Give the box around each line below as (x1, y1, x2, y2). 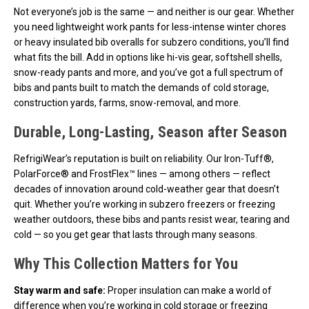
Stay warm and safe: (14, 284, 106, 296)
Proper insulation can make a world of (106, 284, 272, 296)
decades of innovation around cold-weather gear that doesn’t (14, 183, 279, 195)
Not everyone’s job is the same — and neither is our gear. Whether (14, 6, 295, 17)
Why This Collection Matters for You (14, 255, 238, 272)
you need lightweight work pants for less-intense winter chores (14, 21, 286, 32)
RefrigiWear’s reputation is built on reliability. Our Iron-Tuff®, (14, 152, 274, 164)
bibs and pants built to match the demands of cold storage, (14, 81, 269, 93)
